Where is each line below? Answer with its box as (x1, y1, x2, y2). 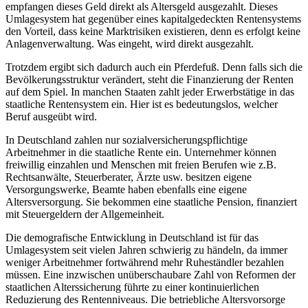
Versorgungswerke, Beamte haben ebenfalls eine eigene (5, 184, 247, 196)
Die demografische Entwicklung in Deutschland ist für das (5, 232, 258, 244)
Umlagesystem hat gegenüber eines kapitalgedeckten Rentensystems (5, 13, 301, 25)
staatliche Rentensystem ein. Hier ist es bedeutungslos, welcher (5, 98, 278, 111)
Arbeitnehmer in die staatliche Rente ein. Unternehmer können (5, 146, 276, 159)
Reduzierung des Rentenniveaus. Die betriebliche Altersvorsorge (5, 294, 285, 306)
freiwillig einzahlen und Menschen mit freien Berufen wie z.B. (5, 159, 276, 171)
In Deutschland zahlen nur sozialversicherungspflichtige (5, 134, 247, 146)
